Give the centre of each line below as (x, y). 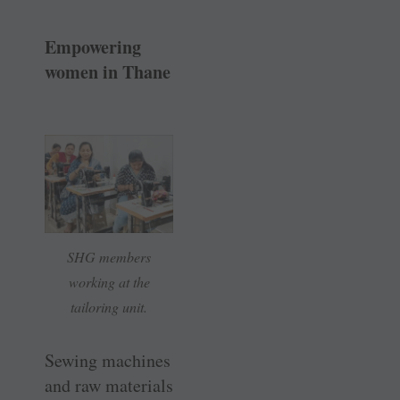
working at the (109, 282)
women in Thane (108, 72)
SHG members (109, 257)
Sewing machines (108, 361)
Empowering (93, 47)
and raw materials (109, 386)
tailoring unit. (109, 307)
